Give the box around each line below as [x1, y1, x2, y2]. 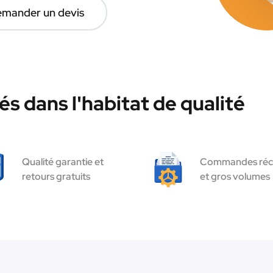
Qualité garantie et [21, 155, 104, 168]
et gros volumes [200, 170, 270, 183]
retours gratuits [21, 170, 90, 183]
